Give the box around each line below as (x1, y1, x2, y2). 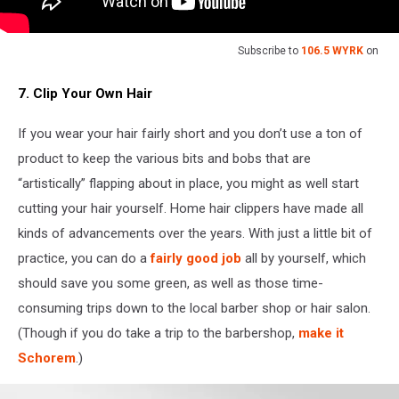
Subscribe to (238, 45, 301, 58)
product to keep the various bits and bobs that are (18, 151, 311, 167)
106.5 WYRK (301, 45, 363, 58)
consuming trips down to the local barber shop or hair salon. (18, 300, 370, 317)
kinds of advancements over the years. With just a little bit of (18, 225, 372, 242)
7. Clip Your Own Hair (18, 85, 152, 102)
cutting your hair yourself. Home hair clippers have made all (18, 200, 363, 217)
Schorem (18, 350, 76, 367)
